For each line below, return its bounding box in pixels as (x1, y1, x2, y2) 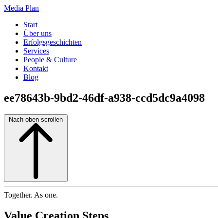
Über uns (23, 29, 52, 37)
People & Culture (23, 55, 77, 64)
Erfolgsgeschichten (23, 38, 82, 46)
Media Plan (4, 4, 39, 12)
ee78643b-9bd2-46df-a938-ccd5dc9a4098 (4, 91, 205, 104)
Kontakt (23, 64, 48, 73)
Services (23, 47, 49, 55)
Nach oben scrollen (9, 115, 63, 123)
